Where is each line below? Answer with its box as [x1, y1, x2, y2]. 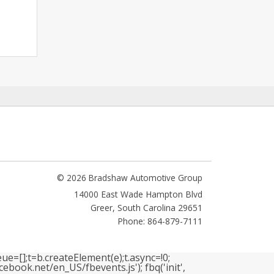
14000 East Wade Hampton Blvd [74, 188, 202, 200]
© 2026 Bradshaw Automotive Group [57, 171, 202, 183]
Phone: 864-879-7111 [117, 215, 202, 227]
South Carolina [117, 201, 176, 213]
